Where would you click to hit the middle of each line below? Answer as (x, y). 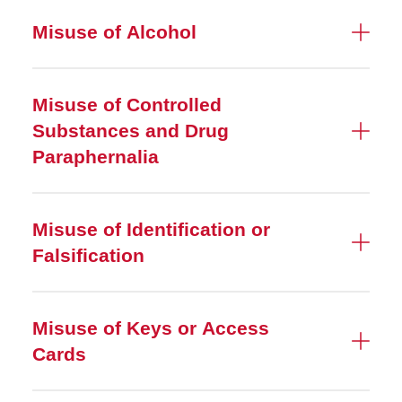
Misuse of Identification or (151, 229)
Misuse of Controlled (127, 105)
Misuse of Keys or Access (151, 328)
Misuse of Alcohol (114, 32)
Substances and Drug (131, 131)
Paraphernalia (96, 157)
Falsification (88, 255)
